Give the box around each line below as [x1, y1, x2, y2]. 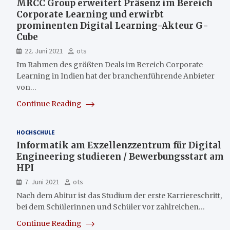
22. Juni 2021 [25, 46, 63, 55]
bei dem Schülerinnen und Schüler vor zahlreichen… [16, 202, 205, 212]
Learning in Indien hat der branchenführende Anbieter [16, 71, 215, 81]
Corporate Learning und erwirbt [16, 9, 164, 20]
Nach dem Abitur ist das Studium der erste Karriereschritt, [16, 191, 222, 200]
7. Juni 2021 [25, 177, 60, 186]
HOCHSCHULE [16, 128, 55, 136]
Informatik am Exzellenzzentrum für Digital [16, 140, 221, 151]
